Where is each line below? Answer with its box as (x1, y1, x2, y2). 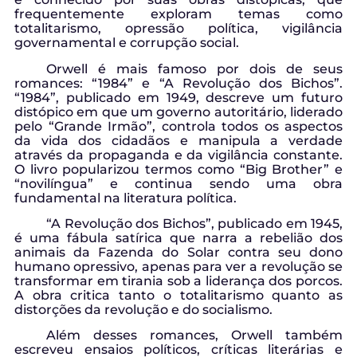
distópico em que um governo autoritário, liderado (14, 104, 343, 120)
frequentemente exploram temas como (14, 6, 343, 22)
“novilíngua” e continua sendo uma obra (14, 175, 343, 191)
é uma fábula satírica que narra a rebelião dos (14, 230, 343, 246)
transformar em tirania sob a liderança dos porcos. (14, 273, 343, 289)
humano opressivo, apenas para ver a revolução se (14, 259, 343, 275)
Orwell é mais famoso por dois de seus (46, 61, 343, 76)
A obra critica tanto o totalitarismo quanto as (14, 288, 343, 304)
